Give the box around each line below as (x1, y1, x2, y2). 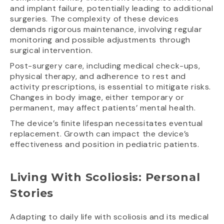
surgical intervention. (10, 45, 93, 56)
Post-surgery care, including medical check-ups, (10, 60, 200, 71)
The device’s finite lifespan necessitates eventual (10, 118, 203, 129)
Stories (10, 186, 54, 200)
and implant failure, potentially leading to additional (10, 3, 213, 14)
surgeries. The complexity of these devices (10, 13, 179, 24)
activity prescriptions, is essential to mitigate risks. (10, 81, 211, 92)
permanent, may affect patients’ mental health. (10, 102, 196, 113)
